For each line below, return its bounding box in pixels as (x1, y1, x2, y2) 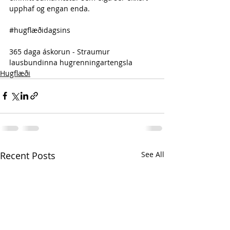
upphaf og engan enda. (9, 3, 90, 13)
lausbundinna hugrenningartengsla (9, 57, 135, 67)
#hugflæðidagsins (9, 25, 70, 35)
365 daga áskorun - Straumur (9, 46, 112, 56)
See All (141, 149, 164, 159)
